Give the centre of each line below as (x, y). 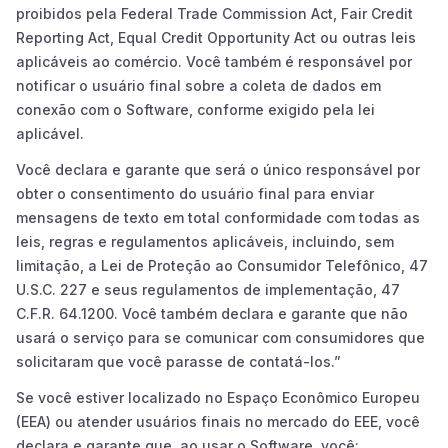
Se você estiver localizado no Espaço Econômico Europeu (218, 397)
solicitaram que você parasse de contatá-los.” (178, 361)
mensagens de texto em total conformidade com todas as (218, 217)
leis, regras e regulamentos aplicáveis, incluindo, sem (205, 241)
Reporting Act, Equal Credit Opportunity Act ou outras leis (216, 37)
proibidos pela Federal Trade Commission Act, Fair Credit (214, 13)
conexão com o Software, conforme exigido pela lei (195, 109)
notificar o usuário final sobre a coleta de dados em (198, 85)
